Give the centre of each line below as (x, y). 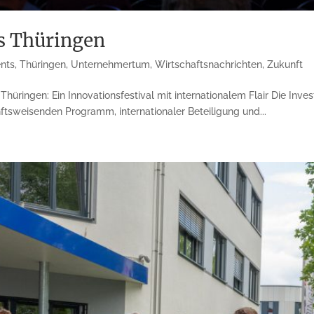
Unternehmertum (111, 65)
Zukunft (285, 65)
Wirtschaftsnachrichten (209, 65)
